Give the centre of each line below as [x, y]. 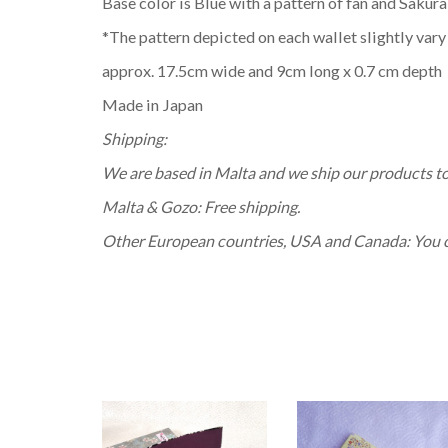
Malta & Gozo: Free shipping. [201, 206]
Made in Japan [152, 104]
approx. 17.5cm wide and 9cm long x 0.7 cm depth [272, 70]
